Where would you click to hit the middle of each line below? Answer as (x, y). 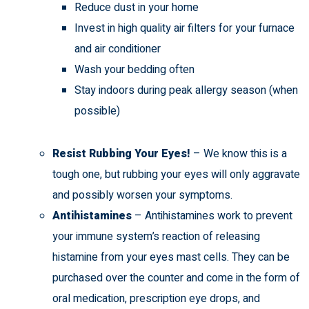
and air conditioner (118, 49)
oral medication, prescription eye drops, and (156, 299)
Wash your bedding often (134, 70)
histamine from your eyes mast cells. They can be (171, 258)
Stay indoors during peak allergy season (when (186, 91)
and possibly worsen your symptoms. (142, 196)
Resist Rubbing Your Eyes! (123, 154)
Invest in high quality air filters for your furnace (185, 29)
